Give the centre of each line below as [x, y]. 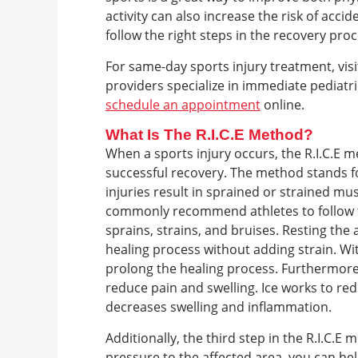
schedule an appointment [183, 105]
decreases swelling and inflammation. [219, 307]
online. [282, 105]
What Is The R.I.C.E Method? [209, 135]
